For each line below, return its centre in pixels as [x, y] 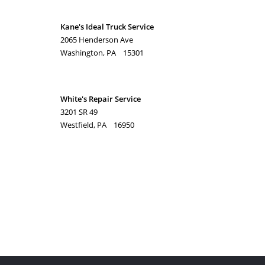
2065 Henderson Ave [97, 40]
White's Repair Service [101, 99]
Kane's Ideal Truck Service [107, 27]
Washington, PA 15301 [102, 53]
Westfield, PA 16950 [97, 125]
